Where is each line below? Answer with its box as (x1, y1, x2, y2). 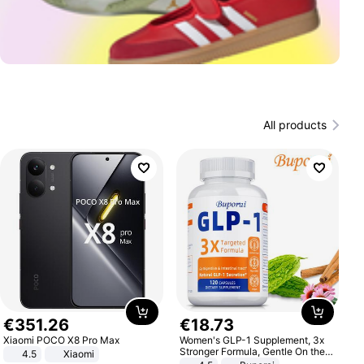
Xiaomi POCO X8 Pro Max (3, 333, 120, 346)
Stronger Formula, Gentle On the (179, 344, 325, 357)
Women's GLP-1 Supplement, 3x (179, 333, 324, 346)
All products (262, 118, 327, 132)
